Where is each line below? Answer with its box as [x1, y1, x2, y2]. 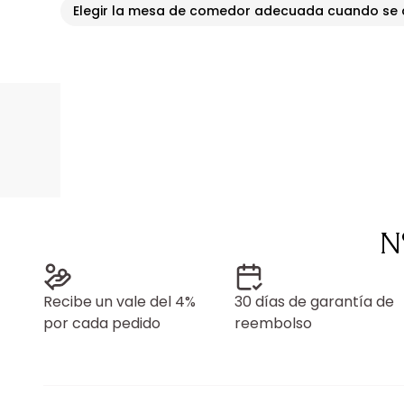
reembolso [234, 313, 312, 334]
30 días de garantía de [234, 291, 394, 312]
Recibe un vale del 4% [43, 291, 196, 312]
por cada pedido [43, 313, 161, 334]
